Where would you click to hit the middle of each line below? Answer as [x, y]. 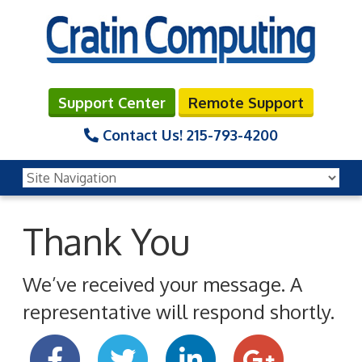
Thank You [106, 241]
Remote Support [246, 102]
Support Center [112, 102]
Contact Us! [143, 135]
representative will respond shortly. [179, 311]
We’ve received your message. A [162, 284]
